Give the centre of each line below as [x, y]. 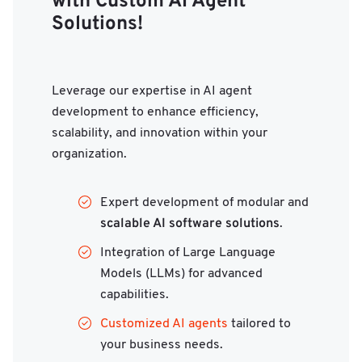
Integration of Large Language [188, 253]
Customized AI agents [164, 324]
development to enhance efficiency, [155, 113]
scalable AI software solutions [190, 224]
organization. [89, 155]
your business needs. [162, 345]
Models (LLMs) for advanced [181, 274]
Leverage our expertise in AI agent [152, 92]
